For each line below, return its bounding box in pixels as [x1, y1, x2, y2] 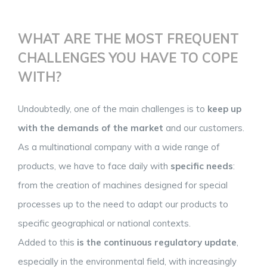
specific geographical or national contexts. [18, 218, 191, 229]
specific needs [170, 160, 233, 172]
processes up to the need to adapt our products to [18, 198, 228, 210]
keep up [207, 103, 241, 115]
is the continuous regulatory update [77, 237, 237, 249]
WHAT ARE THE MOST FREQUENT [18, 30, 239, 47]
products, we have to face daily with [18, 160, 170, 172]
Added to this [18, 237, 77, 249]
